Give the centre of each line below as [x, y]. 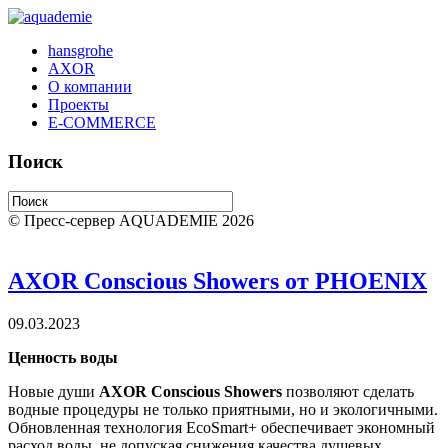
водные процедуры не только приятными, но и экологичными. [223, 410]
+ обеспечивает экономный [341, 428]
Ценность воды [63, 358]
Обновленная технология [97, 428]
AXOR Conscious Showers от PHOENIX [217, 281]
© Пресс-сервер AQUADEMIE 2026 [131, 221]
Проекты [78, 104]
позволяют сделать [350, 392]
